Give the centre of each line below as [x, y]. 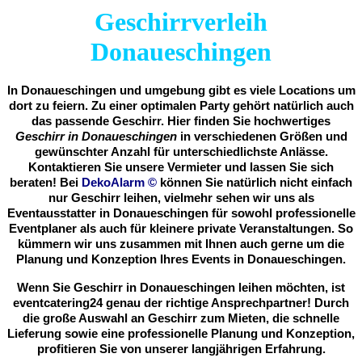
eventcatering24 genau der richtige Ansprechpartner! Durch [181, 303]
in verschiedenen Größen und [262, 137]
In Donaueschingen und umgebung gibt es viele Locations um [181, 91]
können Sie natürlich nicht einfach [256, 183]
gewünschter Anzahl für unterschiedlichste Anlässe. [181, 152]
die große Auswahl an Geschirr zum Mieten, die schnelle [181, 319]
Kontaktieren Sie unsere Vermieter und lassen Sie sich [181, 168]
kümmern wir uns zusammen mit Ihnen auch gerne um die [181, 244]
